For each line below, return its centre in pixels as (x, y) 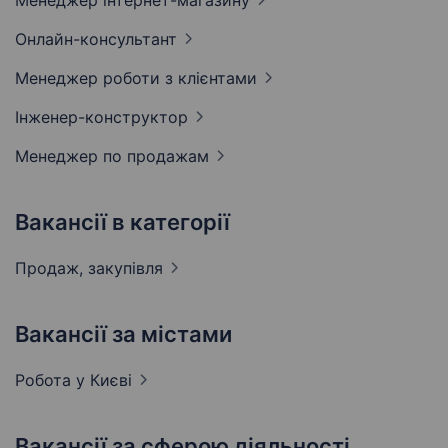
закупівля (125, 268)
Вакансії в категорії (122, 222)
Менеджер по (71, 156)
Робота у (52, 380)
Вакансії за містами (123, 334)
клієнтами (217, 78)
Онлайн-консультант (96, 39)
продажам (168, 156)
